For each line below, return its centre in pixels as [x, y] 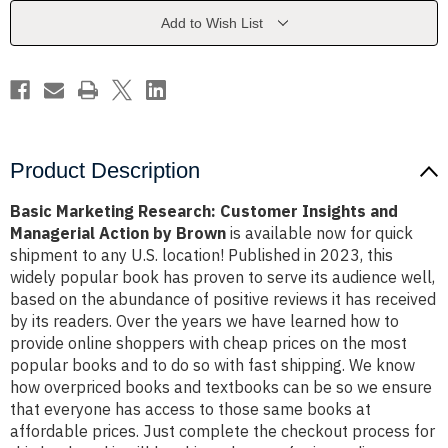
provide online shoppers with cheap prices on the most [208, 343]
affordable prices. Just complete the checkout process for [222, 431]
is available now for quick [319, 233]
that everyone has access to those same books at [190, 409]
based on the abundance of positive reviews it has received [223, 299]
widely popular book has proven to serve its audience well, [222, 277]
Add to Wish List [211, 23]
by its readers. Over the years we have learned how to [204, 321]
